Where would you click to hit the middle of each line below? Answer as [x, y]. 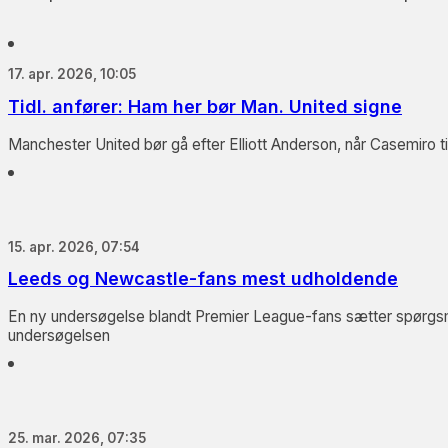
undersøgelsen [59, 336]
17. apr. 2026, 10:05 [72, 74]
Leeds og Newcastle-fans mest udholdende [203, 279]
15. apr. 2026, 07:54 [74, 246]
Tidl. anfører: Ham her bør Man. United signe [205, 106]
